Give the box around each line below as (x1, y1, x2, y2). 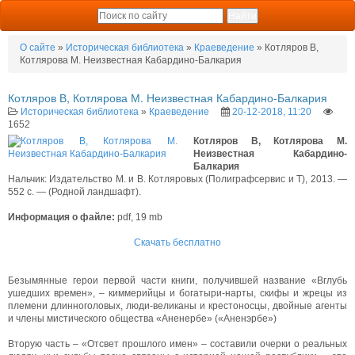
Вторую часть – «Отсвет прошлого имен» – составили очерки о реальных (8, 338, 347, 349)
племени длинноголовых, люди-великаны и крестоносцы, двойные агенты (8, 300, 347, 311)
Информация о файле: (8, 211, 115, 223)
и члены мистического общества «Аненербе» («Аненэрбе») (8, 312, 277, 324)
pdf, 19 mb (115, 211, 162, 223)
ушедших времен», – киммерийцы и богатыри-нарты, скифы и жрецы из (8, 287, 347, 299)
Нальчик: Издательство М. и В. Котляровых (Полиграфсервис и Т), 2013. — (8, 173, 347, 185)
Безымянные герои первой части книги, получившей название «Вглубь (8, 274, 347, 286)
